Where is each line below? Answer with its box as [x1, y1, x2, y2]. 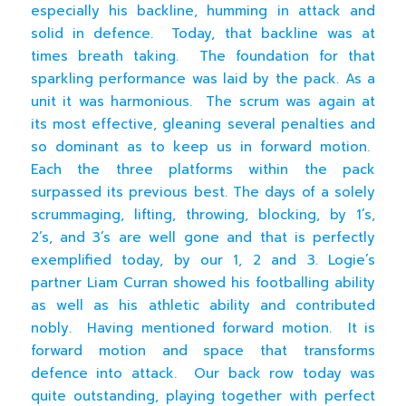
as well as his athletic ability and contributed [30, 295, 376, 316]
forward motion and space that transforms [30, 341, 376, 362]
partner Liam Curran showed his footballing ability [30, 273, 376, 294]
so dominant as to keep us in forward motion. [30, 137, 376, 158]
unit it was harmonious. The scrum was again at [30, 92, 376, 112]
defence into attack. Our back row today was [30, 363, 376, 384]
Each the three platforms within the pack [30, 159, 376, 180]
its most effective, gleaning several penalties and [30, 114, 376, 135]
